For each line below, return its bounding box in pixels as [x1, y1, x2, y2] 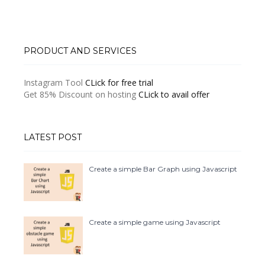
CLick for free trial [85, 76, 153, 88]
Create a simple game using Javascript [89, 217, 221, 227]
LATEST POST [24, 131, 82, 143]
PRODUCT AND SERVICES [24, 45, 137, 56]
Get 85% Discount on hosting [24, 88, 136, 100]
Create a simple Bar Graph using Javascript [89, 164, 237, 173]
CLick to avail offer [138, 88, 209, 100]
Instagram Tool [24, 76, 83, 88]
